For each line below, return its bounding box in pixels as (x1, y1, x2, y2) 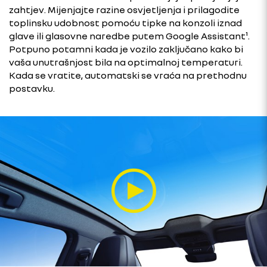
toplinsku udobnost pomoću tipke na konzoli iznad (9, 17, 242, 29)
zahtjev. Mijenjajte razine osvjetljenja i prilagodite (9, 4, 240, 15)
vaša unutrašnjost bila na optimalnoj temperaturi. (9, 56, 243, 68)
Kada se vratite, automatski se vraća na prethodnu (9, 69, 247, 81)
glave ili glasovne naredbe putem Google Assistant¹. (9, 30, 250, 42)
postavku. (9, 82, 55, 94)
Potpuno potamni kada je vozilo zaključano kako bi (9, 43, 243, 55)
